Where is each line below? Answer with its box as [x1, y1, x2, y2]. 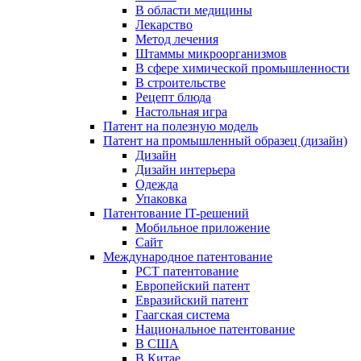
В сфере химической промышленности [135, 61, 350, 75]
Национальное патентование [135, 322, 295, 336]
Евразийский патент [135, 293, 248, 307]
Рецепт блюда [135, 90, 211, 104]
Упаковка [135, 192, 187, 205]
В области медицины [135, 3, 252, 17]
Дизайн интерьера [135, 163, 235, 176]
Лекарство [135, 18, 193, 31]
